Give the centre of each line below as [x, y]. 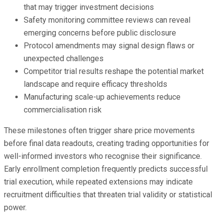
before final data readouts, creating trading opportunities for [107, 143]
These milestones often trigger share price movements [99, 130]
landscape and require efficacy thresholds [95, 84]
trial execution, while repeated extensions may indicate [98, 182]
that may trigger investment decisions [89, 7]
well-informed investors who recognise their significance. [103, 156]
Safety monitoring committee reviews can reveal [107, 20]
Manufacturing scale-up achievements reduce [102, 97]
